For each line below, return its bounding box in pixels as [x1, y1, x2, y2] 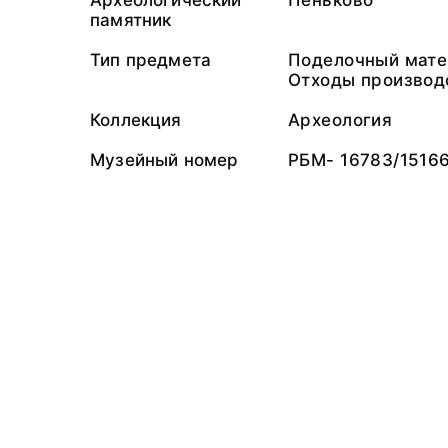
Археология [288, 110, 393, 130]
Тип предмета [90, 50, 212, 70]
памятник [90, 10, 172, 30]
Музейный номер [90, 150, 239, 170]
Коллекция [90, 110, 182, 130]
